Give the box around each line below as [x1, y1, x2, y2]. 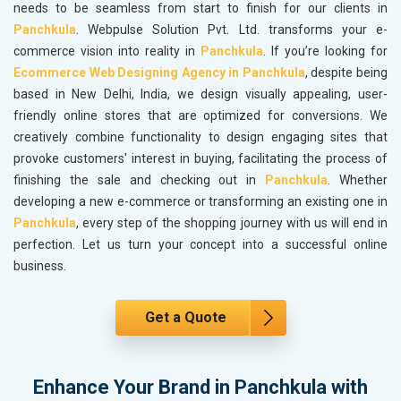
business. [13, 259, 66, 274]
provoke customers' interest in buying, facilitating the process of [13, 151, 388, 166]
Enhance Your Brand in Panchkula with [33, 376, 368, 399]
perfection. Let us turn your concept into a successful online [13, 237, 388, 252]
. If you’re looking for [263, 44, 388, 59]
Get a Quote [144, 309, 226, 327]
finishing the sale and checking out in [13, 173, 266, 188]
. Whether [328, 173, 388, 188]
